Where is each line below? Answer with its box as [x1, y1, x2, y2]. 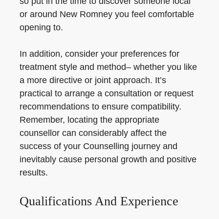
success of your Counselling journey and [20, 141, 177, 151]
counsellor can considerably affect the [20, 128, 167, 138]
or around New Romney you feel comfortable [20, 9, 194, 19]
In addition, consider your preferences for [20, 49, 179, 59]
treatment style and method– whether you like [20, 62, 197, 72]
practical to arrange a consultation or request [20, 88, 194, 98]
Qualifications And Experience [20, 194, 178, 208]
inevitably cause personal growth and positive [20, 154, 197, 164]
